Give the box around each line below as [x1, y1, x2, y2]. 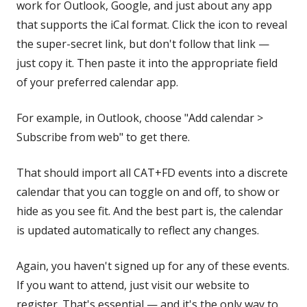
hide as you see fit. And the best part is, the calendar [16, 204, 283, 219]
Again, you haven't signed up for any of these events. [16, 258, 289, 273]
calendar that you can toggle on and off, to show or [16, 184, 280, 199]
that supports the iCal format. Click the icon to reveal [16, 17, 287, 32]
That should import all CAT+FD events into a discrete [16, 165, 288, 180]
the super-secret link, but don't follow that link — [16, 36, 269, 51]
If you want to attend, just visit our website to [16, 278, 249, 293]
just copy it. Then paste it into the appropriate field [16, 56, 278, 71]
